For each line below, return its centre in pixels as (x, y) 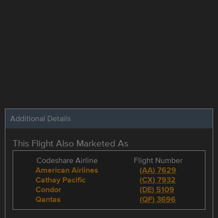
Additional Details (40, 118)
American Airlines (67, 170)
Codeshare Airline (67, 160)
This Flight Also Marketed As (71, 143)
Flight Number (158, 160)
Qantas (48, 199)
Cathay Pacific (61, 180)
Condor (49, 189)
